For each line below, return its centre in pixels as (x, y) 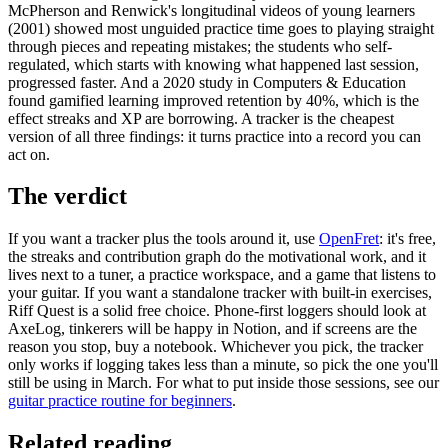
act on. (29, 154)
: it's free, (407, 239)
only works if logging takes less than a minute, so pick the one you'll (223, 365)
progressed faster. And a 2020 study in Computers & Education (207, 82)
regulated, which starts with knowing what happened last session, (213, 64)
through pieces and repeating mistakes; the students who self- (200, 46)
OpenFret (349, 239)
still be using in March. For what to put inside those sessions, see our (223, 383)
